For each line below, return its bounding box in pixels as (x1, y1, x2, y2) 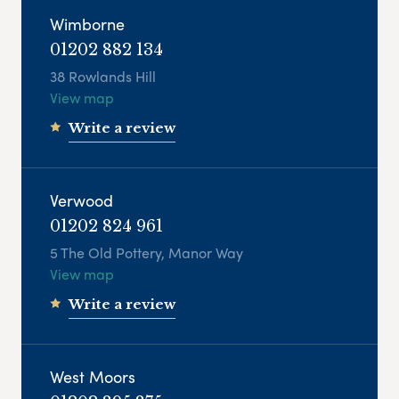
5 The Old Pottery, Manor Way (50, 242, 243, 264)
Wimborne (50, 12, 125, 36)
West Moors (50, 365, 135, 388)
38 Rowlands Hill (50, 66, 156, 87)
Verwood (50, 189, 113, 212)
